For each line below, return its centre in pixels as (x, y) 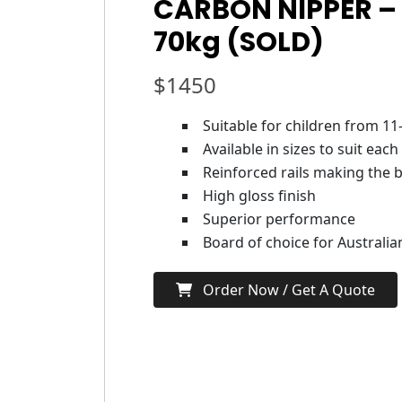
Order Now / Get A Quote (284, 290)
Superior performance (279, 219)
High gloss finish (259, 196)
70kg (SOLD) (239, 42)
